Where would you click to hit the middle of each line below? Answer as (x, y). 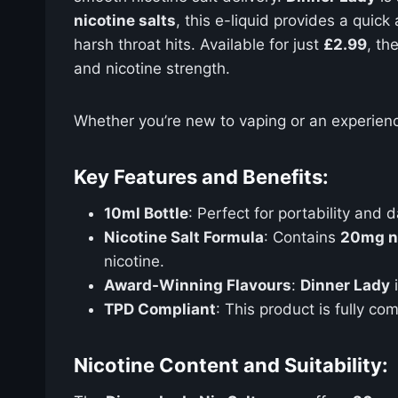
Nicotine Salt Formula (184, 237)
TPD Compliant (160, 309)
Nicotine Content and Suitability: (231, 365)
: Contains (302, 237)
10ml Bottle (146, 213)
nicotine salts (125, 20)
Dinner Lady (345, 285)
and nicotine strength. (152, 68)
